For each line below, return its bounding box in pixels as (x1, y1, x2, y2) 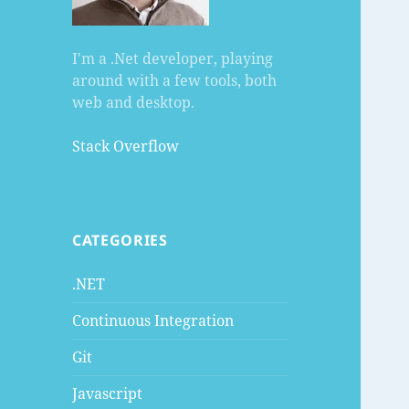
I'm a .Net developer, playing (72, 48, 274, 69)
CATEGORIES (72, 230, 168, 251)
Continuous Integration (72, 310, 235, 331)
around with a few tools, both (72, 70, 278, 91)
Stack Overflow (72, 136, 180, 157)
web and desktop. (72, 92, 195, 113)
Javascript (72, 383, 143, 404)
